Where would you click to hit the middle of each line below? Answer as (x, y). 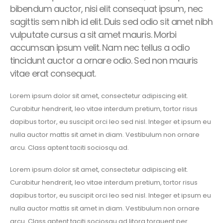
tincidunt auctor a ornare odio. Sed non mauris (104, 60)
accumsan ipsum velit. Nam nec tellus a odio (100, 48)
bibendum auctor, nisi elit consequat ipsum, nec (107, 9)
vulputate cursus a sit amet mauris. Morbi (93, 35)
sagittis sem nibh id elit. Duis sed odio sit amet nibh (111, 22)
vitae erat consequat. (53, 73)
